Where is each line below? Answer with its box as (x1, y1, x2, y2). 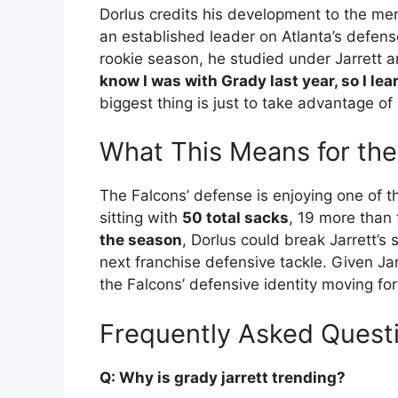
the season (99, 231, 182, 250)
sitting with (99, 209, 182, 227)
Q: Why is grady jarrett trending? (99, 368, 346, 386)
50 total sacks (182, 209, 289, 227)
